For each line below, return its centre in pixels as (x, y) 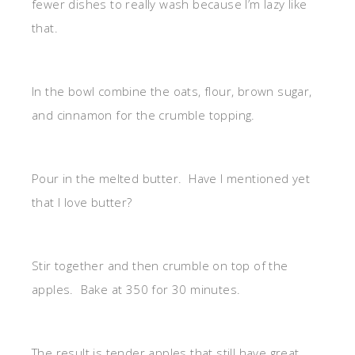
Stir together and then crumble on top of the (160, 265)
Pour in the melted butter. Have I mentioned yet (171, 178)
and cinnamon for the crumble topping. (143, 115)
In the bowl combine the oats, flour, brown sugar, (172, 91)
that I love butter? (82, 202)
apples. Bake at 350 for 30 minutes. (136, 289)
